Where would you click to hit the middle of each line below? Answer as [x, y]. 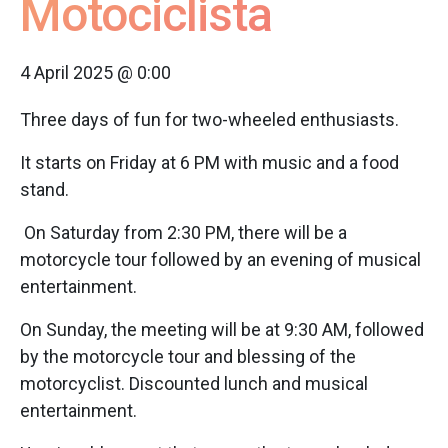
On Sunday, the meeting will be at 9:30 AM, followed [222, 329]
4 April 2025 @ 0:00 [95, 72]
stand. [44, 189]
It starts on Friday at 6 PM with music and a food [209, 162]
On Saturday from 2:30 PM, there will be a [183, 232]
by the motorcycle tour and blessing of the [188, 356]
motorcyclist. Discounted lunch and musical [194, 383]
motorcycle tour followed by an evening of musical [220, 259]
